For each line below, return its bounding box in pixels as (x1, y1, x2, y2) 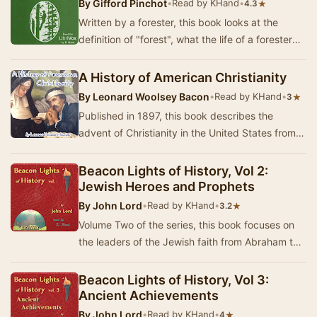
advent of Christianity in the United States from (79, 127, 296, 139)
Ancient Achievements (79, 288, 219, 303)
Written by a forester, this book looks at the (79, 16, 278, 28)
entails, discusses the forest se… (79, 50, 229, 62)
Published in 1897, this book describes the (79, 110, 273, 122)
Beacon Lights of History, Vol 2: (79, 163, 268, 178)
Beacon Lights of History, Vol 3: (79, 272, 269, 287)
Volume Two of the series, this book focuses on (79, 219, 294, 231)
